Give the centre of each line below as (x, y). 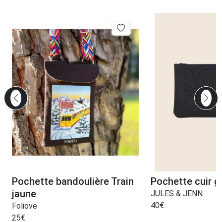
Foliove (25, 206)
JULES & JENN (176, 193)
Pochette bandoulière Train (73, 181)
